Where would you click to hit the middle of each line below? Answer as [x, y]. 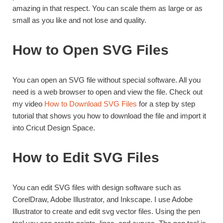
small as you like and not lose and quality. [79, 20]
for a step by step [166, 104]
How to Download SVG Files [91, 104]
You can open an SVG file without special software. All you [107, 80]
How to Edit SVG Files [86, 157]
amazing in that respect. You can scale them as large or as [108, 8]
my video [28, 104]
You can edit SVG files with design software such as [97, 187]
